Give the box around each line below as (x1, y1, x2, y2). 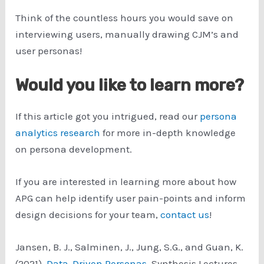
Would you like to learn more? (15, 75, 245, 95)
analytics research (15, 127, 101, 139)
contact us (160, 209, 210, 221)
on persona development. (15, 143, 133, 156)
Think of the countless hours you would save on (15, 11, 234, 24)
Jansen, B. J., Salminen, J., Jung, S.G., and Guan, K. (15, 241, 244, 253)
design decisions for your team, (15, 209, 161, 221)
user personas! (15, 44, 85, 57)
